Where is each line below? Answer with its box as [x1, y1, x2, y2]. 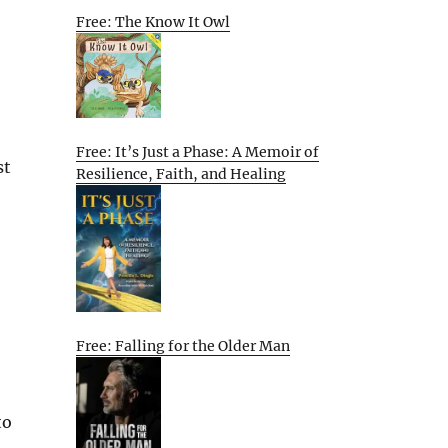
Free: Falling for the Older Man [76, 336, 290, 355]
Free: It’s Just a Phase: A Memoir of [76, 142, 319, 161]
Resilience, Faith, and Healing [76, 164, 286, 183]
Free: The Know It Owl [76, 13, 230, 32]
